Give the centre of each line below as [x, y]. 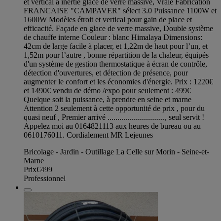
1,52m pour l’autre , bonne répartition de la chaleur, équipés [116, 55]
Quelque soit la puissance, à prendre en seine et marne [108, 100]
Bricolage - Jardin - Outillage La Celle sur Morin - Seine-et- [116, 152]
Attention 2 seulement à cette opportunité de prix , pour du [114, 109]
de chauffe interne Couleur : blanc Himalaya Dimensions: [113, 37]
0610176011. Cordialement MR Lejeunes [88, 135]
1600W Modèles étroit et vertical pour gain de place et [108, 20]
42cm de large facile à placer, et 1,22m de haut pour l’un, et [116, 46]
